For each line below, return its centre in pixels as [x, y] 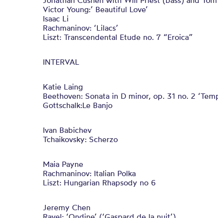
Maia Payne [63, 164]
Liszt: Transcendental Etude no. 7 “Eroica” [118, 37]
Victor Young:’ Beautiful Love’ [95, 9]
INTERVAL [61, 62]
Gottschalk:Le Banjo [78, 105]
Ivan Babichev [67, 130]
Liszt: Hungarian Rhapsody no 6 [100, 182]
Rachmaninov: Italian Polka [89, 173]
